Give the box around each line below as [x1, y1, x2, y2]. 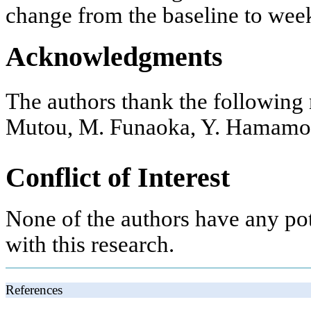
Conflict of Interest [6, 161, 230, 193]
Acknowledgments [6, 40, 223, 72]
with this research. [6, 232, 174, 258]
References [6, 282, 62, 297]
